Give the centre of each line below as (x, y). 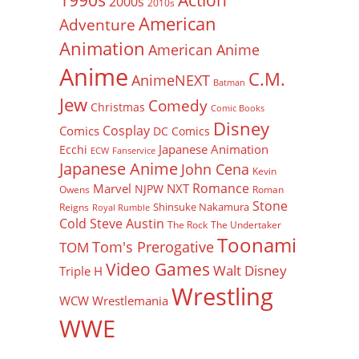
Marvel (112, 188)
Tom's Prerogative (153, 246)
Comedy (178, 106)
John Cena (215, 169)
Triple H (81, 271)
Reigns (74, 207)
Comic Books (238, 108)
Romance (221, 188)
